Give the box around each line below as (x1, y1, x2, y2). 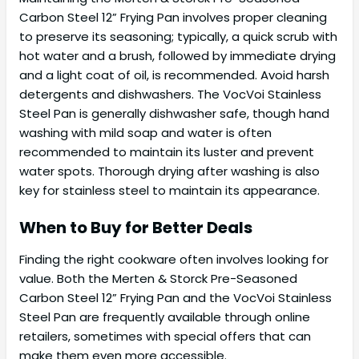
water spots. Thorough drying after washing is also (19, 163, 320, 180)
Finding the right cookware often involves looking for (19, 251, 329, 268)
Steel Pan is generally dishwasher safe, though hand (19, 105, 329, 123)
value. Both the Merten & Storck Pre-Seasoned (19, 270, 297, 288)
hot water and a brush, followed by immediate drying (19, 47, 336, 65)
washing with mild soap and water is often (19, 124, 272, 142)
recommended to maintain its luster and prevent (19, 143, 314, 161)
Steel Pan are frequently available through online (19, 309, 310, 326)
